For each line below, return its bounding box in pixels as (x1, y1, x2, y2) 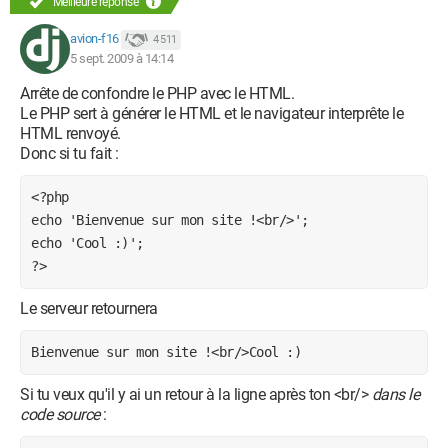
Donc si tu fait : (20, 144, 119, 163)
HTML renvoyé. (20, 124, 121, 143)
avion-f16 (70, 31, 119, 47)
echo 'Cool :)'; (31, 234, 144, 251)
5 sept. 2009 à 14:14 (70, 51, 173, 66)
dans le (371, 385, 419, 404)
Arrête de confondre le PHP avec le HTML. (20, 84, 294, 103)
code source (20, 405, 100, 424)
